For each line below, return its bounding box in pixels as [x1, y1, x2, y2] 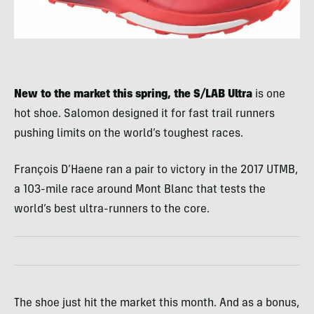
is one [252, 89, 285, 101]
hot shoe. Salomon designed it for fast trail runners [14, 109, 275, 121]
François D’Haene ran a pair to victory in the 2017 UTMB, [14, 165, 298, 177]
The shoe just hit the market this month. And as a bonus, [14, 298, 299, 310]
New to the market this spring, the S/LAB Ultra [14, 89, 252, 101]
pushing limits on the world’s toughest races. [14, 128, 243, 140]
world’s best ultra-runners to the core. [14, 204, 210, 216]
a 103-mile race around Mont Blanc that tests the [14, 184, 266, 196]
